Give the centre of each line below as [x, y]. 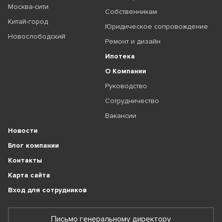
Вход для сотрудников [47, 190]
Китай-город [28, 22]
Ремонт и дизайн [133, 42]
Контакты [25, 161]
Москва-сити [28, 7]
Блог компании [33, 146]
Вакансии [120, 116]
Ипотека [120, 56]
